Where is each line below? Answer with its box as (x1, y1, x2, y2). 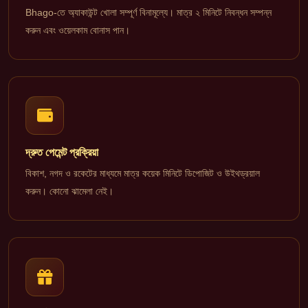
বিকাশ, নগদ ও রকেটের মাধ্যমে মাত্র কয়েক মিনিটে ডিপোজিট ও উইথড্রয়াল (25, 168, 260, 179)
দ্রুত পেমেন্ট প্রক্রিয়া (25, 146, 98, 159)
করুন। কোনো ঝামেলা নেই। (25, 186, 113, 197)
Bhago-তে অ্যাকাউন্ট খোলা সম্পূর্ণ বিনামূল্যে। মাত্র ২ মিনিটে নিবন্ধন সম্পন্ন (25, 6, 272, 18)
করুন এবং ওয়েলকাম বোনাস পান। (25, 24, 130, 36)
